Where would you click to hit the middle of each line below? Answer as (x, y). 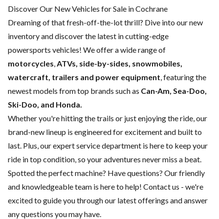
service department (109, 145)
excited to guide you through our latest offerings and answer (108, 200)
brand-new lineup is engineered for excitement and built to (105, 131)
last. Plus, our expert (42, 145)
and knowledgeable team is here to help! (76, 186)
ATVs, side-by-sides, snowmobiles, (120, 63)
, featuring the (183, 77)
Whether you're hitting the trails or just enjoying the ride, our (108, 118)
